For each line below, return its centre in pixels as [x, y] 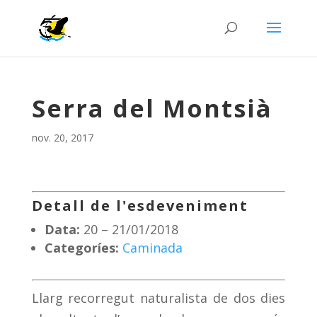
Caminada [152, 248]
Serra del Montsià [152, 108]
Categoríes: [81, 248]
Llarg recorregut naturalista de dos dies [158, 298]
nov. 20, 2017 [62, 138]
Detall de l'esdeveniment [140, 206]
